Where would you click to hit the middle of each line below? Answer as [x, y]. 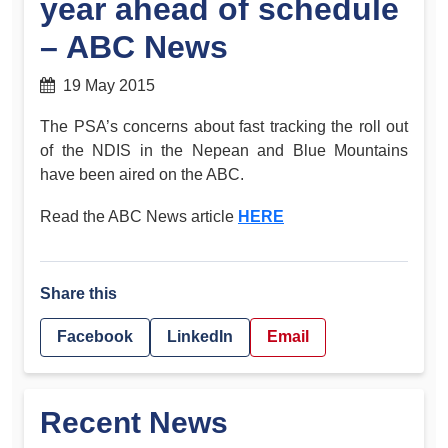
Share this [78, 293]
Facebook [95, 337]
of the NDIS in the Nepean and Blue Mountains [224, 151]
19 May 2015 [105, 85]
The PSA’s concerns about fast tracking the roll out [224, 127]
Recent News [134, 422]
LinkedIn [200, 337]
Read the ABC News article [139, 216]
